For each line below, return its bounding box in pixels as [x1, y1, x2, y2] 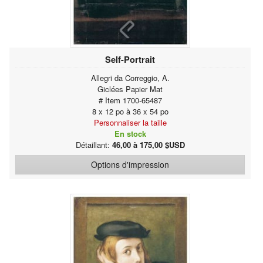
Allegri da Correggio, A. [90, 72, 170, 83]
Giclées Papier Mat [97, 83, 163, 95]
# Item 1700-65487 [98, 94, 162, 106]
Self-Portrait [105, 52, 155, 66]
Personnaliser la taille [93, 116, 167, 128]
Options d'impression [91, 158, 169, 170]
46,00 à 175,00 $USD [112, 139, 185, 150]
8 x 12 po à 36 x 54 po [92, 105, 168, 117]
